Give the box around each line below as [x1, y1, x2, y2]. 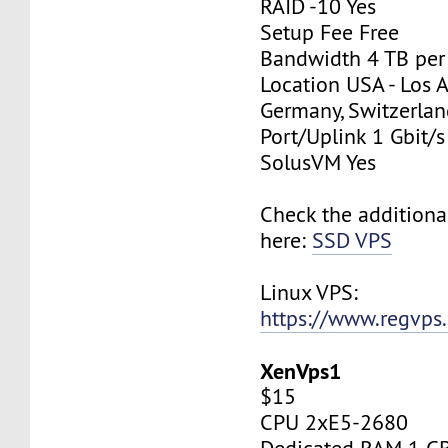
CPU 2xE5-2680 [260, 408, 409, 436]
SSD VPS [312, 226, 393, 254]
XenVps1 [260, 356, 342, 385]
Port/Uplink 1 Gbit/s [260, 122, 446, 150]
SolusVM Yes [260, 148, 377, 176]
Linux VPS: [260, 278, 359, 306]
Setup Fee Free [260, 18, 400, 46]
